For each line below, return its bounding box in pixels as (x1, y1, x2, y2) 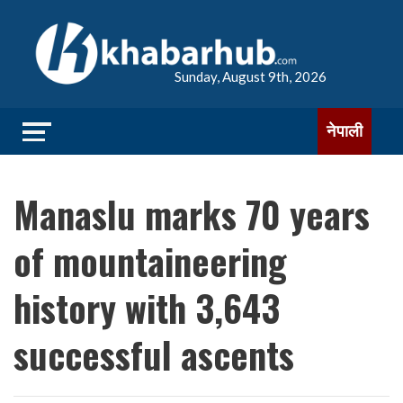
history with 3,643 (13, 281, 280, 335)
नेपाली (327, 121, 363, 140)
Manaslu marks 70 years (13, 187, 370, 241)
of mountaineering (13, 234, 287, 288)
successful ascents (13, 327, 294, 381)
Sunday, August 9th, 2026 (175, 68, 327, 85)
